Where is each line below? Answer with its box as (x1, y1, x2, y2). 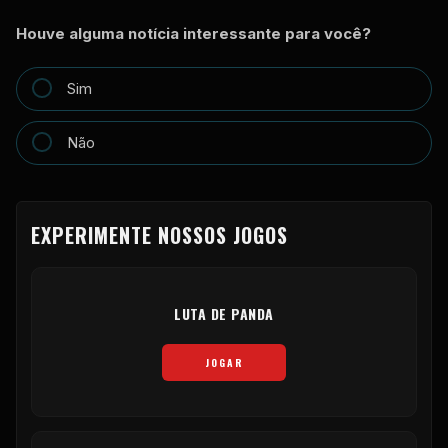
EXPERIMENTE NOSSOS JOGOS (31, 219, 288, 250)
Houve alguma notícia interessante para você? (16, 23, 371, 43)
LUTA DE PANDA (174, 302, 274, 324)
